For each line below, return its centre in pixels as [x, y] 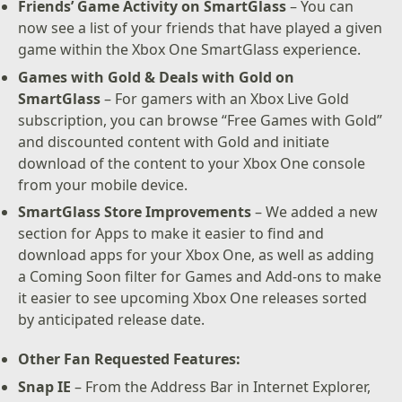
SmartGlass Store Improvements [137, 212]
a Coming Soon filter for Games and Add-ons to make [200, 277]
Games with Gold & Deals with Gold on [157, 77]
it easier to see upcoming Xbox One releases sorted [193, 298]
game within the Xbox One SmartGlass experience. [190, 50]
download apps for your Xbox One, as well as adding [197, 255]
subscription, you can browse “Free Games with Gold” [201, 120]
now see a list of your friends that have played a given [201, 28]
